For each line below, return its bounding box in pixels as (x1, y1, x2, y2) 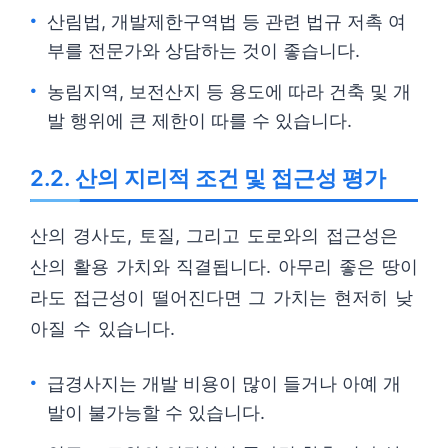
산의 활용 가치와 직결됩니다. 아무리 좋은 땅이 (30, 256, 418, 277)
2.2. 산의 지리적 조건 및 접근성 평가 (30, 165, 386, 191)
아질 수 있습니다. (30, 318, 175, 339)
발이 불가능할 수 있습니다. (47, 402, 265, 423)
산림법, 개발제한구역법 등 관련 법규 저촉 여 (47, 11, 406, 32)
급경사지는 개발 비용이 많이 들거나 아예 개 (47, 373, 401, 394)
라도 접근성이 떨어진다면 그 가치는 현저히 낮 (30, 287, 413, 308)
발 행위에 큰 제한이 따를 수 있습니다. (47, 110, 352, 131)
